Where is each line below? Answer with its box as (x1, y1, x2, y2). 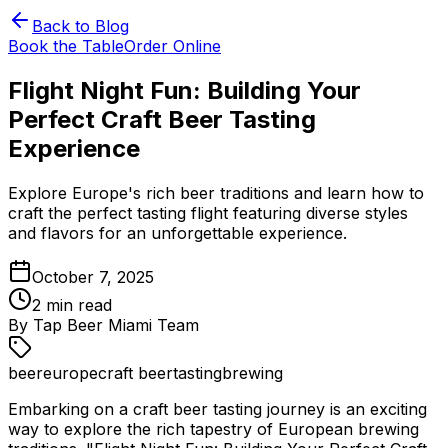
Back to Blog (32, 16, 129, 36)
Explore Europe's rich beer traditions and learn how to (8, 182, 424, 203)
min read (41, 294, 112, 315)
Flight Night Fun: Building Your (8, 75, 361, 105)
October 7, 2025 (32, 266, 154, 287)
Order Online (124, 36, 221, 56)
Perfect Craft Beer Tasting (8, 104, 316, 134)
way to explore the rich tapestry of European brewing (8, 418, 419, 439)
